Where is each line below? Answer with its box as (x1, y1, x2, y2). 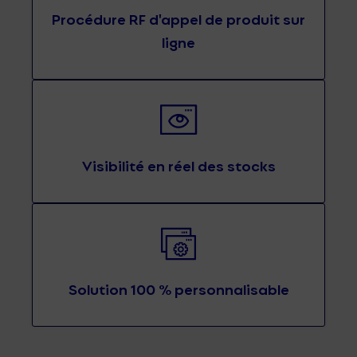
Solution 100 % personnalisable (68, 277, 289, 300)
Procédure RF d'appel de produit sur (52, 6, 305, 29)
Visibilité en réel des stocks (81, 153, 276, 176)
